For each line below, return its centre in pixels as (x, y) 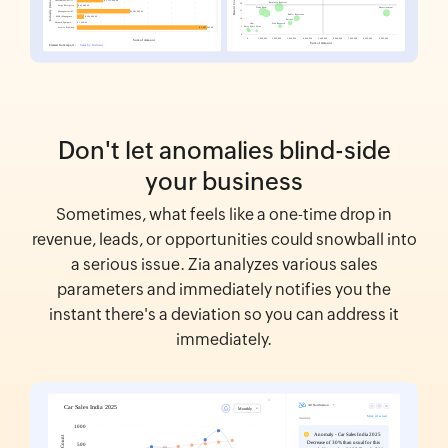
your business (224, 182)
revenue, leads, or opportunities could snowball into (224, 240)
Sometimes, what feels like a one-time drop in (224, 215)
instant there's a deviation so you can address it (224, 315)
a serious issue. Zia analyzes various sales (224, 265)
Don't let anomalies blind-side (224, 151)
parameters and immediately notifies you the (224, 290)
